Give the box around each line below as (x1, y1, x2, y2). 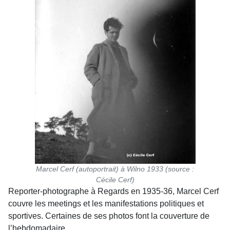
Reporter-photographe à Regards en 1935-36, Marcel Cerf (8, 187, 219, 196)
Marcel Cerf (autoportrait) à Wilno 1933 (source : (36, 165, 194, 173)
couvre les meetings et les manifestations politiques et (8, 199, 204, 208)
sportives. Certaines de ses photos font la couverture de (8, 212, 209, 220)
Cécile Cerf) (95, 176, 135, 184)
